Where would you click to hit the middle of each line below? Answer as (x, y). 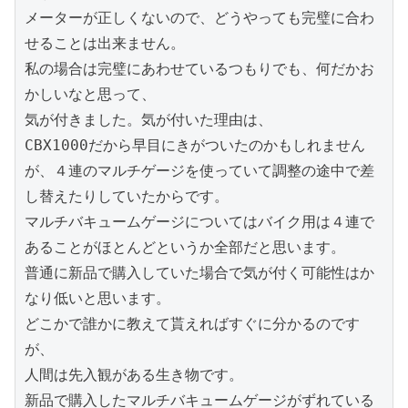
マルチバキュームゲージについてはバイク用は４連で (199, 222)
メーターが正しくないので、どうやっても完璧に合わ (199, 18)
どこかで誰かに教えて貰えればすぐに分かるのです (192, 324)
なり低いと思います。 (97, 299)
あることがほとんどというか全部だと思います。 (185, 248)
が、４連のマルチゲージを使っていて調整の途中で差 (199, 171)
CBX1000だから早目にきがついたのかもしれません (195, 146)
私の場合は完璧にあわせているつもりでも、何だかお (199, 69)
